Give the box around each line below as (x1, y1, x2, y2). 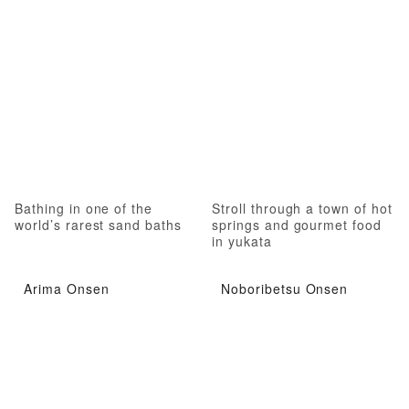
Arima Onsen (24, 279, 110, 299)
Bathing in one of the (15, 198, 153, 217)
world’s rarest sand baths (15, 215, 183, 234)
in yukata (212, 231, 272, 250)
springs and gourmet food (212, 215, 383, 234)
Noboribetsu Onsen (221, 279, 349, 299)
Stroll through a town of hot (212, 198, 393, 217)
